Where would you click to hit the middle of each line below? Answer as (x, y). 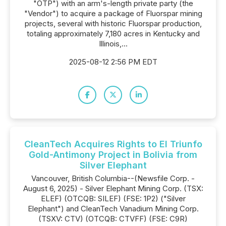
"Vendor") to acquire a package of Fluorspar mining (113, 13)
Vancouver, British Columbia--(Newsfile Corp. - (113, 178)
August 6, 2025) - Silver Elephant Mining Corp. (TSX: (113, 188)
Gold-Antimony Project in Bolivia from (113, 155)
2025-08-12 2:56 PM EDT (113, 62)
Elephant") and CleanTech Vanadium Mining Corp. (113, 209)
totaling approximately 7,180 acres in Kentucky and (113, 34)
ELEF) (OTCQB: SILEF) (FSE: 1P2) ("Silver (113, 199)
